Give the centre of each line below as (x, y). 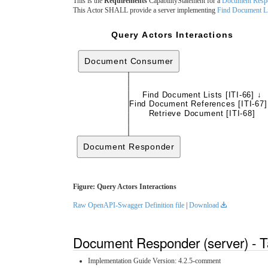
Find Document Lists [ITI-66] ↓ (202, 95)
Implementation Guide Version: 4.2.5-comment (154, 261)
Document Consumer (129, 61)
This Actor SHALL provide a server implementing (145, 10)
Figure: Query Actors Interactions (125, 187)
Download (204, 205)
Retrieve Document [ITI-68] (202, 113)
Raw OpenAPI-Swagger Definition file (129, 205)
